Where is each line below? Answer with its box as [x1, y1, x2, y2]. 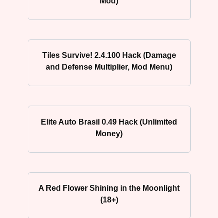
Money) [95, 129, 123, 138]
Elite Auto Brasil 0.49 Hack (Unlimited [41, 117, 177, 126]
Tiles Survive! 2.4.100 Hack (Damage [42, 51, 176, 59]
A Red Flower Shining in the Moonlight [38, 183, 180, 192]
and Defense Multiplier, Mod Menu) [46, 62, 172, 71]
